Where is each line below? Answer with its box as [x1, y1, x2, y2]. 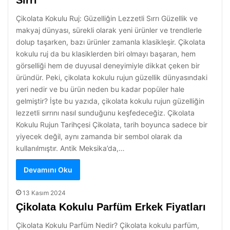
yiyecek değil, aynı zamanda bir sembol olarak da [16, 132, 182, 141]
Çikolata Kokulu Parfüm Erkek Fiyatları [16, 201, 206, 213]
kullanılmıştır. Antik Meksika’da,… [16, 144, 125, 152]
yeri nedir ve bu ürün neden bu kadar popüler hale [16, 85, 184, 93]
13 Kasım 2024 [23, 189, 66, 197]
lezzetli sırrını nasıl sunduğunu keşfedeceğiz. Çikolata [16, 108, 195, 117]
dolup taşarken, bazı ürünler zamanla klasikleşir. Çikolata [16, 37, 205, 46]
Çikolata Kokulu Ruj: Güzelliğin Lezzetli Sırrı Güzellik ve [16, 14, 198, 23]
